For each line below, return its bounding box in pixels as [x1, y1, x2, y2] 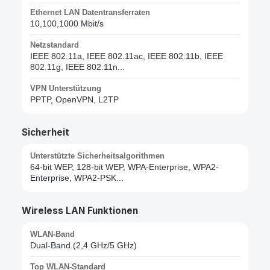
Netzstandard [30, 40, 79, 50]
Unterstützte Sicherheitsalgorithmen [30, 151, 165, 161]
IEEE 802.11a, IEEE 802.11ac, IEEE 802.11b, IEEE [30, 51, 223, 61]
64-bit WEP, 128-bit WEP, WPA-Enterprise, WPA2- [30, 162, 219, 172]
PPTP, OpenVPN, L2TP [30, 95, 119, 105]
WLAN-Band [30, 230, 75, 239]
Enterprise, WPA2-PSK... [30, 173, 124, 183]
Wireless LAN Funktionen [22, 205, 138, 217]
